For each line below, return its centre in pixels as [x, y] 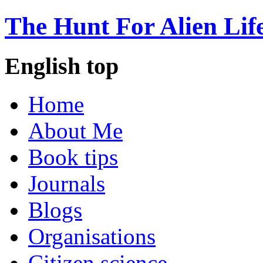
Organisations [92, 236]
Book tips [73, 157]
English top [62, 66]
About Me [75, 130]
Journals [67, 183]
